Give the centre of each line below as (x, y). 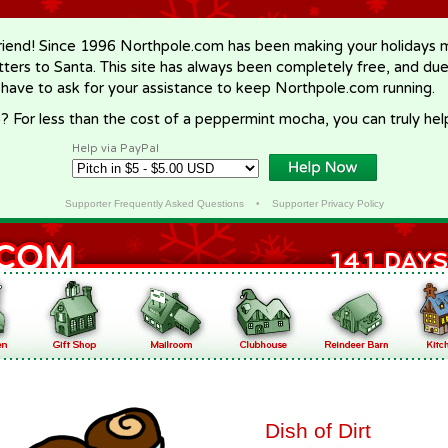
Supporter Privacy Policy (327, 203)
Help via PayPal (115, 148)
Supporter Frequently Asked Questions (154, 203)
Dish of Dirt (318, 430)
